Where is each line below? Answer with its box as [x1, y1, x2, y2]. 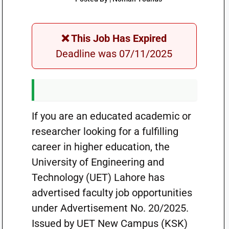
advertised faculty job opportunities [31, 187, 192, 199]
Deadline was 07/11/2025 [56, 48, 173, 60]
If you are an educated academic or [31, 110, 191, 122]
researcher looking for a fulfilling [31, 125, 178, 138]
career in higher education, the [31, 141, 170, 153]
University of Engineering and [31, 156, 164, 168]
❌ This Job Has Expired [61, 32, 167, 44]
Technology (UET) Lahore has [31, 171, 165, 184]
